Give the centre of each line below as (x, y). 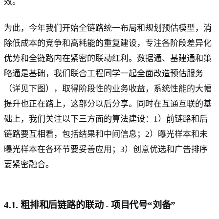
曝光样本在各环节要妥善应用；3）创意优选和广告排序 (106, 149)
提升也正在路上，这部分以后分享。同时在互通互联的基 (108, 104)
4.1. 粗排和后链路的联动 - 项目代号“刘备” (90, 205)
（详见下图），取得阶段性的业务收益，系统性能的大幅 (108, 89)
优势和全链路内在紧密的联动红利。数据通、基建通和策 (108, 58)
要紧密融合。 (29, 164)
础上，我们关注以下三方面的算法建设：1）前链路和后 (106, 119)
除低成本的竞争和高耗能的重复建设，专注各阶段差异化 (108, 43)
